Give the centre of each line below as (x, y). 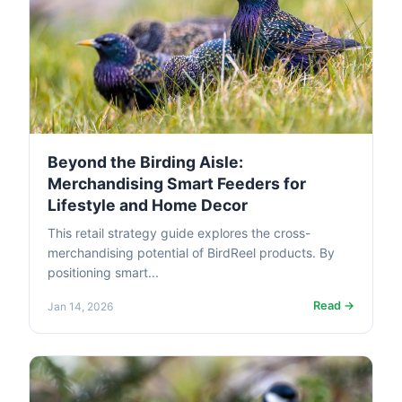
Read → (334, 306)
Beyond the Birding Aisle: (145, 162)
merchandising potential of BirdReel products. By (191, 253)
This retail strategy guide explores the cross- (179, 233)
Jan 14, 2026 (80, 306)
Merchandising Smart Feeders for (177, 184)
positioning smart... (103, 273)
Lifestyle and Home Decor (148, 205)
